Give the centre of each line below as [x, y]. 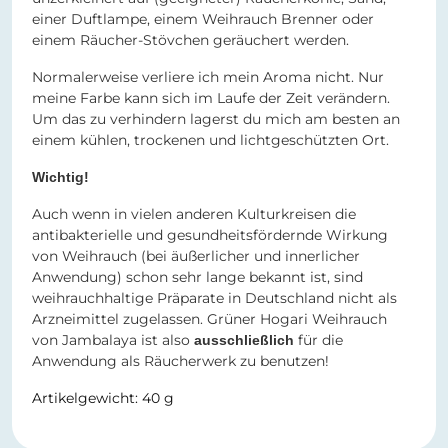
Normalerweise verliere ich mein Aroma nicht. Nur [208, 77]
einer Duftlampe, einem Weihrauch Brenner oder [203, 19]
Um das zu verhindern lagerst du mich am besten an [216, 119]
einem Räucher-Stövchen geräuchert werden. [190, 40]
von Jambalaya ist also [113, 340]
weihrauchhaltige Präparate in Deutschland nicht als [214, 298]
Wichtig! [60, 177]
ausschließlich [244, 340]
